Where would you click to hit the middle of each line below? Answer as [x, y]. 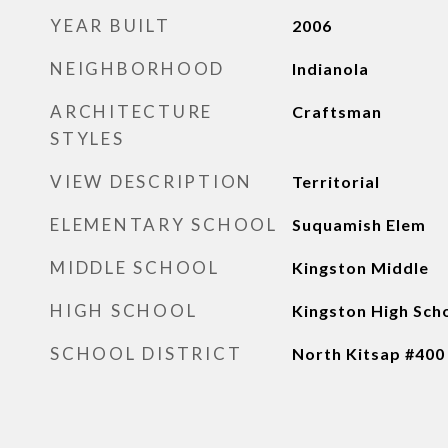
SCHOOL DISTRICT [146, 353]
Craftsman [336, 111]
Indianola [330, 68]
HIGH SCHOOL [124, 310]
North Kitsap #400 [368, 353]
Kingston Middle [360, 267]
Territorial [335, 181]
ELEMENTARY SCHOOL [164, 224]
